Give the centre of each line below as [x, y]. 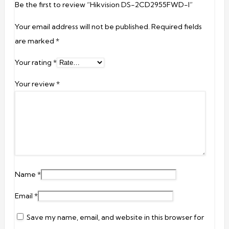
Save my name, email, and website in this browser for [115, 217]
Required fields [177, 27]
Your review [36, 84]
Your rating [34, 63]
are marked [35, 41]
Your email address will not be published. [82, 27]
